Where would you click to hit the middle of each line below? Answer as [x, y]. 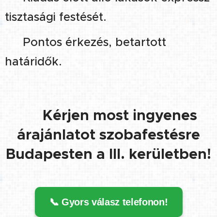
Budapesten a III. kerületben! [108, 154]
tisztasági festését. [56, 17]
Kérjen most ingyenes [120, 115]
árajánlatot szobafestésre [108, 134]
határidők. [33, 61]
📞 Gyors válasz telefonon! [108, 202]
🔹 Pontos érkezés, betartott [85, 42]
